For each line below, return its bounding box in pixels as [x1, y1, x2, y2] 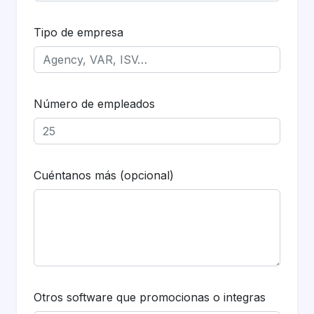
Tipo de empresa [34, 25, 123, 39]
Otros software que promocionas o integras [34, 290, 266, 304]
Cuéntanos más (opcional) [34, 168, 174, 182]
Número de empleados [34, 97, 155, 111]
